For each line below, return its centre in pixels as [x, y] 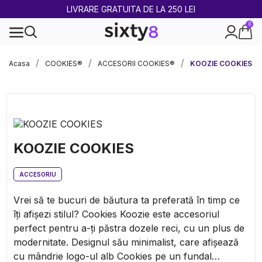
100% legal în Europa [131, 55]
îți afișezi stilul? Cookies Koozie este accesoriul [116, 214]
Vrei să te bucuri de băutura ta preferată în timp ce [127, 200]
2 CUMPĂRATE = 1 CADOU [131, 9]
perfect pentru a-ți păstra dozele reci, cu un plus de [129, 228]
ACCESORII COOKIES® [136, 63]
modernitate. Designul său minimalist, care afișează [126, 242]
